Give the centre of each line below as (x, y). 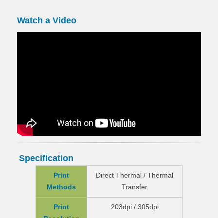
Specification (46, 158)
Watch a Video (47, 20)
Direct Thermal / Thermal (135, 176)
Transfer (135, 187)
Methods (61, 187)
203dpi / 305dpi (135, 207)
